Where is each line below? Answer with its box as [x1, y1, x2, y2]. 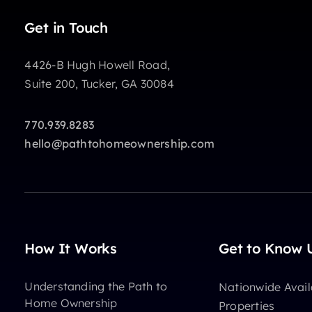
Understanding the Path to [24, 279, 168, 293]
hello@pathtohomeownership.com [24, 136, 215, 150]
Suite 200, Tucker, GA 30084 [24, 76, 174, 91]
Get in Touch [24, 18, 108, 36]
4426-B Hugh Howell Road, [24, 57, 171, 72]
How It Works [24, 239, 117, 257]
